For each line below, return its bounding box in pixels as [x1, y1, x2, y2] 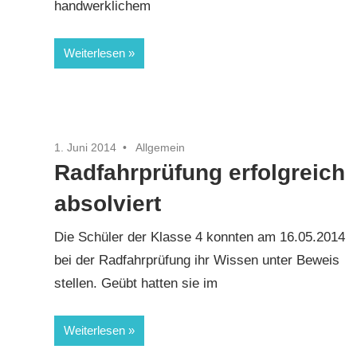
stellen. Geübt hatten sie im [54, 276, 218, 292]
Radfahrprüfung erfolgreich [54, 159, 346, 185]
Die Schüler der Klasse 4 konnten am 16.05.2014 [54, 229, 346, 245]
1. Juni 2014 [54, 140, 117, 154]
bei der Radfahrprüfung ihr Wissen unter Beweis [54, 253, 340, 269]
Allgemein [135, 140, 186, 154]
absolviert [54, 190, 162, 216]
